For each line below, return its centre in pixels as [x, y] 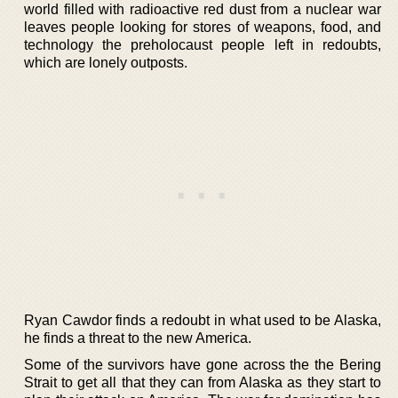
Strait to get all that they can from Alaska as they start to [203, 382]
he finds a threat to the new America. [138, 338]
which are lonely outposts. [106, 62]
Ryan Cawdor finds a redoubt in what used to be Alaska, [203, 320]
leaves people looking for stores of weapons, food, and [203, 27]
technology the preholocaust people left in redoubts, [203, 44]
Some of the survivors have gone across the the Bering [203, 364]
